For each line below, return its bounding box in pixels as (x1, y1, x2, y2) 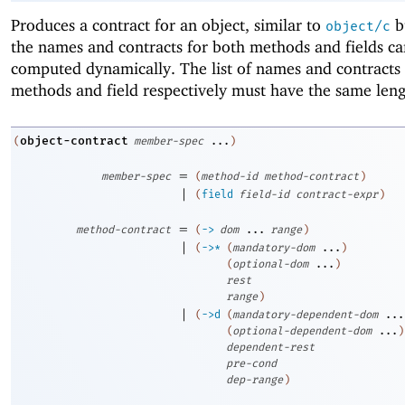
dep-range (226, 373, 283, 387)
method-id (201, 170, 258, 184)
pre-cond (226, 357, 277, 371)
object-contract (20, 134, 128, 148)
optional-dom (232, 258, 308, 271)
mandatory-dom (232, 241, 315, 255)
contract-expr (296, 188, 378, 202)
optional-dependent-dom (232, 325, 372, 338)
